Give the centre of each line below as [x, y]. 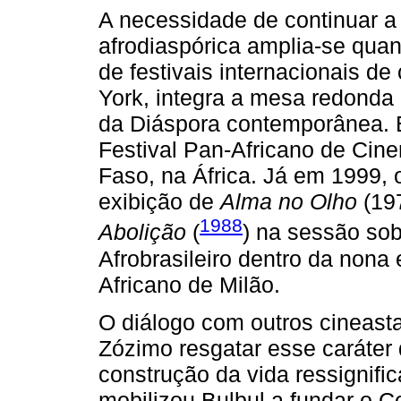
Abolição [142, 232]
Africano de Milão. [189, 284]
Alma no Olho [289, 202]
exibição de [159, 202]
